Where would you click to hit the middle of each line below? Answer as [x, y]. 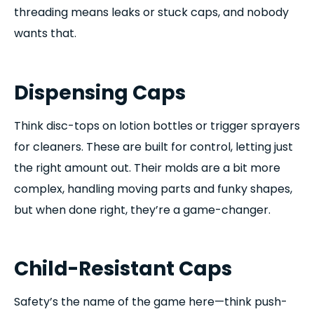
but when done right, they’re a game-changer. [142, 210]
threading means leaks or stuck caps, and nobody [151, 13]
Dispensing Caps [100, 93]
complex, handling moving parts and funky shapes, [153, 189]
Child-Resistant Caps [123, 269]
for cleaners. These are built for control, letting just [153, 146]
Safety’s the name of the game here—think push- [151, 302]
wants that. [45, 34]
